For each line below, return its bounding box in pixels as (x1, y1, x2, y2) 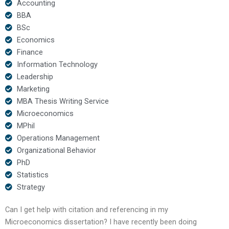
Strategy (16, 182, 45, 192)
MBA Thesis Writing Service (16, 96, 109, 106)
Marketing (16, 84, 50, 94)
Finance (16, 47, 43, 57)
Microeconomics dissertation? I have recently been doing (5, 217, 197, 226)
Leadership (16, 72, 53, 81)
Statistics (16, 170, 49, 179)
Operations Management (16, 133, 100, 143)
